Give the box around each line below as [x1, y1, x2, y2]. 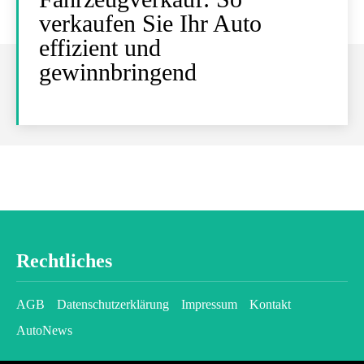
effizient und [39, 34, 161, 61]
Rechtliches [16, 250, 112, 271]
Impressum [181, 297, 237, 311]
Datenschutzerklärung [57, 297, 169, 311]
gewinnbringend [39, 58, 197, 85]
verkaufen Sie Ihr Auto [39, 10, 262, 37]
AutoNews [16, 323, 72, 337]
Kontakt [249, 297, 291, 311]
